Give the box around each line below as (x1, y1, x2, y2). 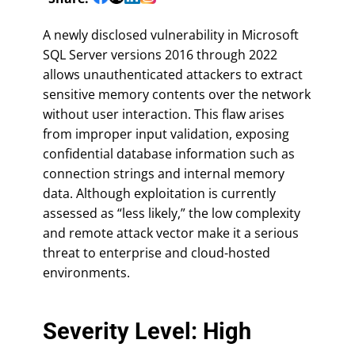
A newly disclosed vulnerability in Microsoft (43, 25, 299, 44)
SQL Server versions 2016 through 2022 (43, 45, 277, 63)
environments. (43, 263, 130, 281)
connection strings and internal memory (43, 164, 284, 182)
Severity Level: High (43, 317, 251, 345)
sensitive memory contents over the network (43, 85, 311, 103)
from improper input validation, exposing (43, 124, 289, 143)
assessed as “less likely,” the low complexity (43, 204, 300, 222)
